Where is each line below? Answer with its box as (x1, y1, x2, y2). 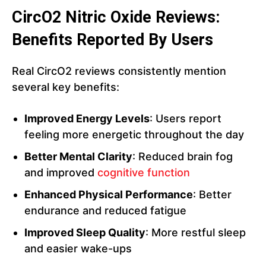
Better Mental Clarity (24, 150, 132, 163)
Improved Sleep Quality (24, 226, 145, 239)
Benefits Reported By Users (12, 30, 213, 50)
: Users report (150, 112, 221, 125)
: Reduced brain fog (132, 150, 233, 163)
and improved (24, 166, 97, 179)
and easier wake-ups (24, 242, 132, 255)
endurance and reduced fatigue (24, 204, 186, 217)
